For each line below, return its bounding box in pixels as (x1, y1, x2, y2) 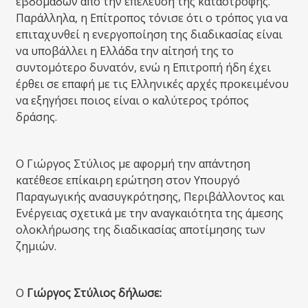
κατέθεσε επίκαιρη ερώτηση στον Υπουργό (16, 173, 240, 188)
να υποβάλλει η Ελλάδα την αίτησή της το (16, 43, 234, 58)
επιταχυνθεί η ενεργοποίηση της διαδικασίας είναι (16, 27, 283, 42)
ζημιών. (16, 239, 56, 254)
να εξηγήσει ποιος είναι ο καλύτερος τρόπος (16, 93, 249, 108)
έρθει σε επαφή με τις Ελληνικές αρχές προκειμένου (16, 76, 289, 91)
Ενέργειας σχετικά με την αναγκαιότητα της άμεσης (16, 206, 283, 221)
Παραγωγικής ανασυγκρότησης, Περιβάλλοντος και (16, 189, 285, 204)
